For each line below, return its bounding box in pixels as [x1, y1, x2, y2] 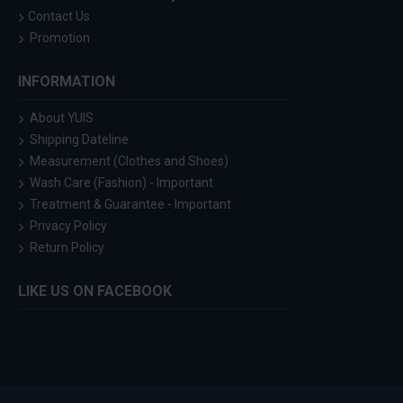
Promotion [30, 31, 90, 45]
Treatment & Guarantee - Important [30, 197, 231, 211]
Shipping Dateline [30, 132, 129, 147]
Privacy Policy [30, 219, 107, 233]
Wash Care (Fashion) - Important [30, 175, 213, 190]
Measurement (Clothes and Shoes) [30, 154, 228, 168]
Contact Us [28, 9, 90, 23]
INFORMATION [18, 73, 115, 90]
